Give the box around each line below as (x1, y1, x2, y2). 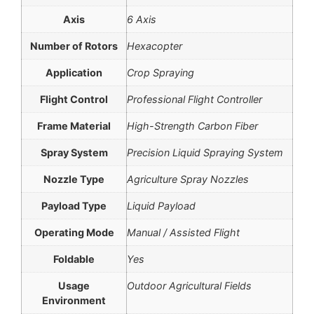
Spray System (40, 146, 108, 159)
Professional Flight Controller (127, 93, 262, 106)
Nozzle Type (43, 173, 104, 186)
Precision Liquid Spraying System (127, 146, 283, 159)
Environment (42, 294, 106, 307)
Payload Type (41, 200, 107, 212)
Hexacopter (127, 40, 182, 53)
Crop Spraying (127, 67, 194, 79)
